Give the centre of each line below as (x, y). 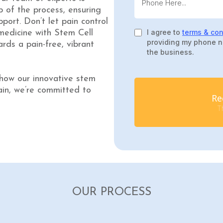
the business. (170, 52)
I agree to (165, 32)
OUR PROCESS (111, 193)
